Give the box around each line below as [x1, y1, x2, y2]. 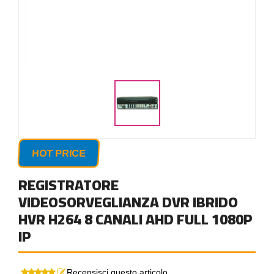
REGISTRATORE [18, 171, 119, 199]
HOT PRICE [31, 148, 86, 158]
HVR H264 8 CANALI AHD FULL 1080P [18, 206, 253, 233]
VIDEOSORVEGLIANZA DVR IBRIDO [18, 188, 238, 216]
